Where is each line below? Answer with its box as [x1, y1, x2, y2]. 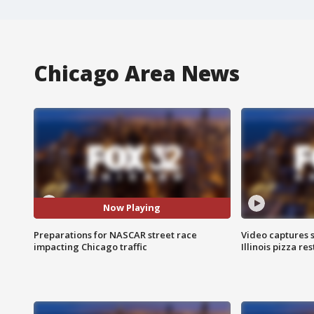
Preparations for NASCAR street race [34, 228, 197, 241]
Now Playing [103, 201, 161, 214]
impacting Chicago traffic [34, 240, 147, 253]
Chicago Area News [34, 58, 240, 88]
